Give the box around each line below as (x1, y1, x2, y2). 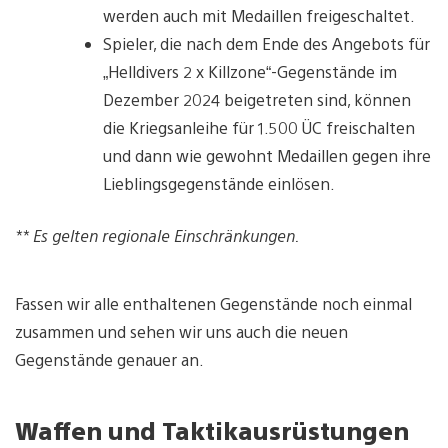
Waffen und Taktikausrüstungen (15, 413, 409, 446)
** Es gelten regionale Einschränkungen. (15, 224, 299, 246)
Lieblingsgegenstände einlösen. (103, 172, 335, 194)
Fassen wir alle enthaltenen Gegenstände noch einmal (15, 292, 412, 314)
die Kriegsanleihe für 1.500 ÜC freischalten (103, 116, 415, 138)
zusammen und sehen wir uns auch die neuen (15, 320, 348, 342)
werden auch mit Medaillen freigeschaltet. (103, 4, 415, 26)
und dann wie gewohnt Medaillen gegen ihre (103, 144, 431, 166)
